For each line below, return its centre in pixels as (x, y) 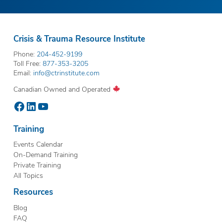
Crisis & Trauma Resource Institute (79, 38)
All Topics (28, 175)
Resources (33, 192)
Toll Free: (28, 63)
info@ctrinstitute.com (66, 72)
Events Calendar (38, 144)
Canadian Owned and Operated (63, 89)
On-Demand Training (45, 155)
